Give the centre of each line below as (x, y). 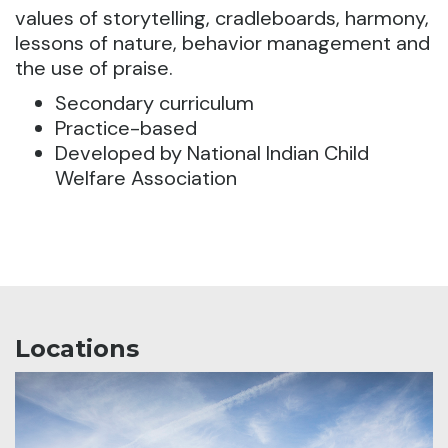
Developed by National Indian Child (212, 153)
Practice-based (126, 128)
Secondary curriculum (154, 103)
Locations (77, 349)
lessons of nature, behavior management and (222, 43)
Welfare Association (146, 178)
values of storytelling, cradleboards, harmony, (222, 18)
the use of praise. (94, 68)
